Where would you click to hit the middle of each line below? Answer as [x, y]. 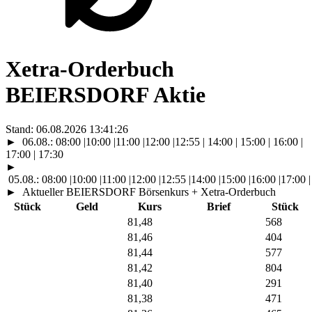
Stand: [21, 129]
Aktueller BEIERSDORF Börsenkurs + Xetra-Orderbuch [148, 192]
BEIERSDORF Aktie [106, 95]
